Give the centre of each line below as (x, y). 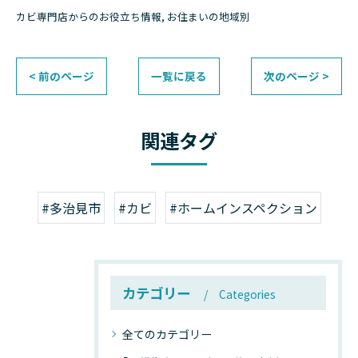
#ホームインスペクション (243, 208)
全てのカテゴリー (167, 334)
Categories (247, 294)
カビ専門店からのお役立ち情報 (89, 16)
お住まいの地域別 (209, 16)
